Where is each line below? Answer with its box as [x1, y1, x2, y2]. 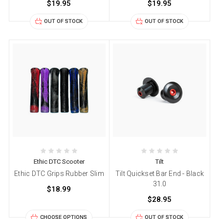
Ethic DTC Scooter [33, 158, 85, 166]
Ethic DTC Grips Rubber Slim [14, 170, 104, 178]
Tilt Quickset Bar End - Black [115, 170, 204, 178]
